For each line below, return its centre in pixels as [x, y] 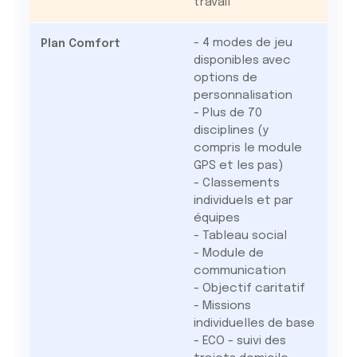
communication [239, 271]
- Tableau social [240, 236]
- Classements [236, 183]
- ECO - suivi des [239, 341]
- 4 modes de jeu [243, 43]
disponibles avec [242, 61]
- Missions [222, 306]
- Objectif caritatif [249, 288]
